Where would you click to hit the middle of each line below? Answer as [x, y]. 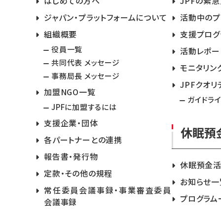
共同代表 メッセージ [86, 63]
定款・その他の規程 [78, 173]
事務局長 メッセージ [86, 76]
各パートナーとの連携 [83, 140]
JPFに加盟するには [84, 107]
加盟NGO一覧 [70, 92]
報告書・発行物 [71, 157]
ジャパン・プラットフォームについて [106, 18]
